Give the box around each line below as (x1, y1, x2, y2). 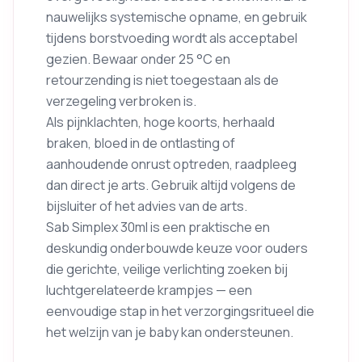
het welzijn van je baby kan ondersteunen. (46, 322, 293, 341)
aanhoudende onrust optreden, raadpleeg (46, 154, 297, 173)
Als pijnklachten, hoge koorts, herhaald (46, 112, 275, 131)
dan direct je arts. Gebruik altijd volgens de (46, 175, 296, 194)
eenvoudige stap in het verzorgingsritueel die (46, 301, 314, 320)
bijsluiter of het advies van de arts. (46, 196, 247, 215)
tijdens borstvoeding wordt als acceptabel (46, 28, 297, 47)
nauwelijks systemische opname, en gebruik (46, 7, 307, 26)
